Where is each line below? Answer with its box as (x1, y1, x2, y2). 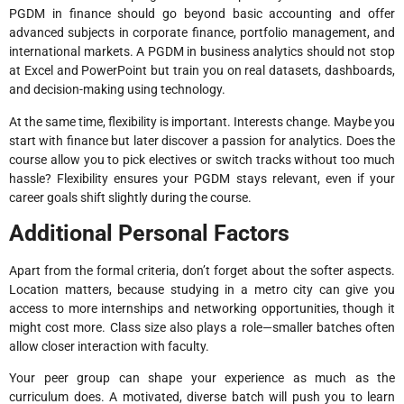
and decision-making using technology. (9, 82, 225, 97)
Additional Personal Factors (9, 219, 289, 246)
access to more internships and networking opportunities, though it (9, 300, 395, 316)
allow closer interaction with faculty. (9, 338, 209, 353)
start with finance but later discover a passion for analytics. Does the (9, 133, 395, 148)
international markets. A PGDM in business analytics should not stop (9, 44, 395, 60)
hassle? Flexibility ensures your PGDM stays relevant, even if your (9, 170, 395, 186)
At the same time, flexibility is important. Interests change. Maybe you (9, 114, 395, 129)
